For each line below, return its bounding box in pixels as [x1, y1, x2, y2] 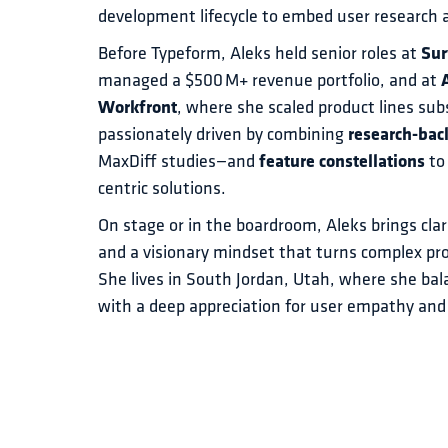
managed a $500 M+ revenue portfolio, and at [98, 72, 441, 91]
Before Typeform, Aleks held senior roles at [98, 45, 421, 64]
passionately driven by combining [98, 126, 348, 145]
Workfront [98, 99, 177, 118]
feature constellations [259, 153, 425, 172]
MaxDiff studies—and [98, 153, 259, 172]
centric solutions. [98, 180, 226, 199]
